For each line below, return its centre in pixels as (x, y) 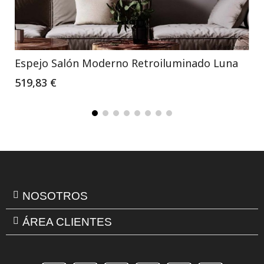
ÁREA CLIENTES (67, 222)
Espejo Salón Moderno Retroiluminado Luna (126, 63)
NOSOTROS (55, 196)
